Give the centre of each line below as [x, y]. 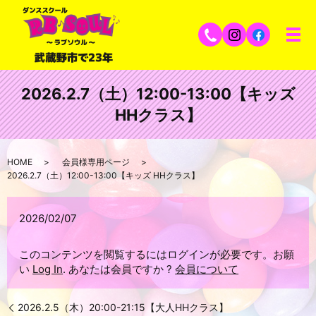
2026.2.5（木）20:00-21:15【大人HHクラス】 [123, 308]
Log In [48, 269]
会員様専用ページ [96, 162]
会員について [207, 269]
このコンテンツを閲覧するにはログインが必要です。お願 [157, 255]
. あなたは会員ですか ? [119, 269]
